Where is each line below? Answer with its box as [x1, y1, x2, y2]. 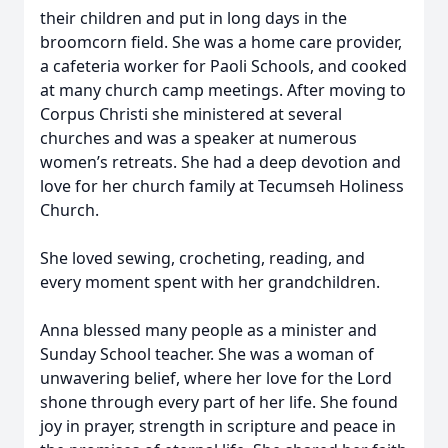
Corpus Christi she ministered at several [40, 103, 342, 125]
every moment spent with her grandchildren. [40, 271, 380, 293]
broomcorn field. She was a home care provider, [40, 31, 402, 53]
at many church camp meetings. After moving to [40, 79, 406, 101]
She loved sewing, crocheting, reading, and [40, 247, 365, 269]
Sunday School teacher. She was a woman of [40, 343, 374, 365]
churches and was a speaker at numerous [40, 127, 357, 149]
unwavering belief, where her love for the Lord [40, 367, 392, 389]
